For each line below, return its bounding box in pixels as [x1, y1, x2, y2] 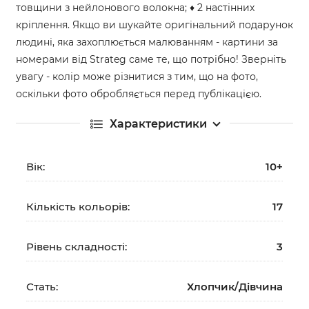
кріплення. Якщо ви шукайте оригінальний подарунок [16, 18, 293, 31]
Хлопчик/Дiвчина [187, 279, 283, 293]
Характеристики [109, 117, 207, 130]
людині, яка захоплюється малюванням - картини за [16, 35, 278, 48]
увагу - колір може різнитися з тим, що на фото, [16, 70, 258, 83]
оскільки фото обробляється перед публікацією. [16, 87, 261, 100]
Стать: [26, 279, 58, 293]
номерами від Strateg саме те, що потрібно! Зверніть [16, 52, 286, 66]
